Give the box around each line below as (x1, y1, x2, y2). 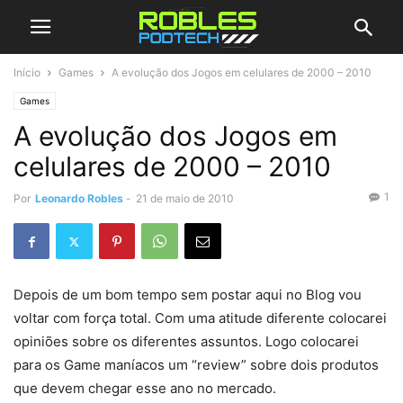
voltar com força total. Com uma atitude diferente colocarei (13, 309, 387, 327)
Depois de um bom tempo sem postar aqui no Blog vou (13, 286, 362, 303)
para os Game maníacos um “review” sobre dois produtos (13, 356, 379, 373)
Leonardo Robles (35, 192, 123, 205)
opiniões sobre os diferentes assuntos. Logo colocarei (13, 333, 359, 350)
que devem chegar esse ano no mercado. (13, 380, 276, 397)
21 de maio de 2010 (136, 192, 234, 205)
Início (13, 66, 40, 79)
